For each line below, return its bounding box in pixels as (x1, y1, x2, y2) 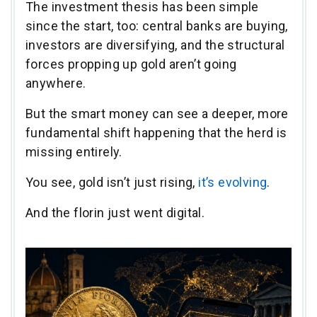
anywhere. (25, 76, 86, 91)
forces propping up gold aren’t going (25, 57, 237, 72)
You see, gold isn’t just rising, (25, 175, 199, 190)
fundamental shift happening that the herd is (25, 125, 287, 141)
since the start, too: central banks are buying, (25, 18, 288, 34)
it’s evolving (198, 175, 267, 190)
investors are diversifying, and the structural (25, 38, 285, 53)
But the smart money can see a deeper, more (25, 106, 289, 122)
